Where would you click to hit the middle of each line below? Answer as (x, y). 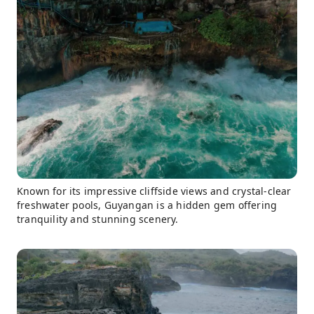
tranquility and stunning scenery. (98, 219)
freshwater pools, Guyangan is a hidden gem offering (147, 205)
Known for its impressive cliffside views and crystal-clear (154, 191)
